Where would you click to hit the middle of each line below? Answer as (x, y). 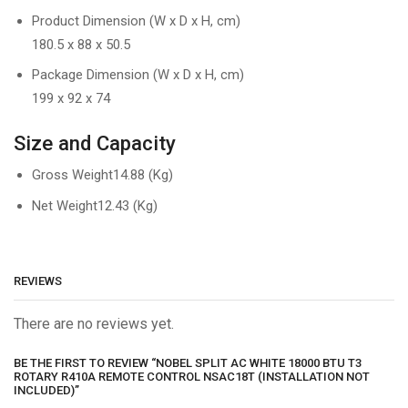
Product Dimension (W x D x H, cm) (136, 20)
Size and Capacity (95, 143)
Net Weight (65, 205)
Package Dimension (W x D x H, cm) (138, 75)
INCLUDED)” (46, 390)
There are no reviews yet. (94, 324)
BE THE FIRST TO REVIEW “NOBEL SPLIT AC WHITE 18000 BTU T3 (188, 362)
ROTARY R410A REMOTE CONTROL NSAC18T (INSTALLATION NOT (192, 376)
